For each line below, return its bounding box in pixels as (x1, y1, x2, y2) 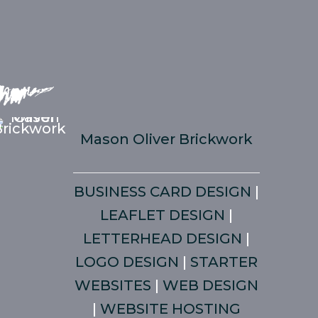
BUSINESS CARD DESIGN (74, 183, 252, 200)
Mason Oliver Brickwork (80, 131, 253, 148)
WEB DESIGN (163, 277, 259, 294)
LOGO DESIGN (75, 253, 180, 270)
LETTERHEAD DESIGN (83, 230, 243, 247)
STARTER (190, 253, 258, 270)
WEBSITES (75, 277, 152, 294)
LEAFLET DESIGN (100, 207, 226, 224)
